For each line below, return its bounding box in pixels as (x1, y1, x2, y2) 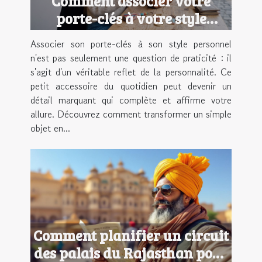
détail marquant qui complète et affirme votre (30, 93, 232, 108)
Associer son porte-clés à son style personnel (30, 37, 232, 51)
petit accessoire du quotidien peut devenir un (30, 79, 232, 94)
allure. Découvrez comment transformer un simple (30, 107, 232, 122)
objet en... (30, 121, 70, 136)
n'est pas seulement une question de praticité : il (30, 51, 232, 65)
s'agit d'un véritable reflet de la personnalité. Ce (30, 65, 232, 80)
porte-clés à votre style (56, 8, 206, 29)
